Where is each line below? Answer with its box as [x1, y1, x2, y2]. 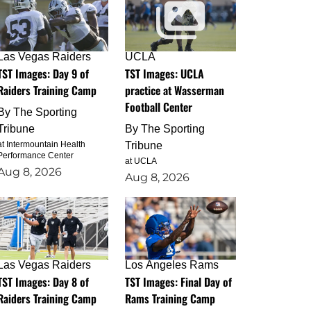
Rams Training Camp [125, 289, 215, 307]
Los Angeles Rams [125, 258, 219, 271]
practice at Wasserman [125, 81, 224, 99]
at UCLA [125, 155, 157, 166]
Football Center [125, 98, 192, 115]
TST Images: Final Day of [125, 273, 232, 290]
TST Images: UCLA [125, 65, 204, 82]
